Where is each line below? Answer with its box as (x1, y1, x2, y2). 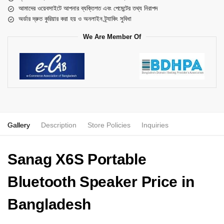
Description (41, 121, 76, 129)
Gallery (7, 121, 30, 129)
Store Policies (87, 121, 130, 129)
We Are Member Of (83, 33, 141, 41)
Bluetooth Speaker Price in (7, 173, 194, 190)
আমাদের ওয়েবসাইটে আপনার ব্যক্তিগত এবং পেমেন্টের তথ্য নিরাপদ (18, 4, 157, 12)
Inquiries (141, 121, 168, 129)
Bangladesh (7, 196, 91, 213)
